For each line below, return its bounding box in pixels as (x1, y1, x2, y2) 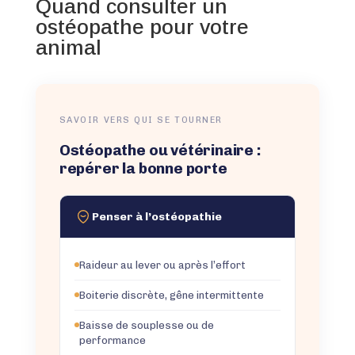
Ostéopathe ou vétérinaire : (59, 140, 261, 159)
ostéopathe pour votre (35, 14, 249, 39)
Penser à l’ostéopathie (91, 209, 222, 223)
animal (35, 35, 101, 59)
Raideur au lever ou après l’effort (78, 258, 246, 271)
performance (78, 334, 146, 346)
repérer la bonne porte (59, 158, 227, 177)
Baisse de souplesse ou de (78, 319, 214, 331)
